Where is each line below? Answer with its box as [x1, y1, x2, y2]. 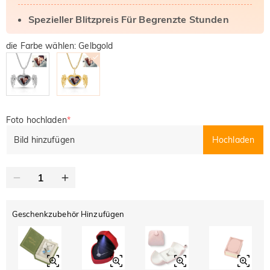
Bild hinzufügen [14, 134, 75, 145]
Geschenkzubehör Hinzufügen [12, 209, 125, 219]
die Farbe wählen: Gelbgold [6, 40, 113, 51]
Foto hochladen [6, 115, 67, 125]
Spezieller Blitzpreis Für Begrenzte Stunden [28, 13, 229, 25]
